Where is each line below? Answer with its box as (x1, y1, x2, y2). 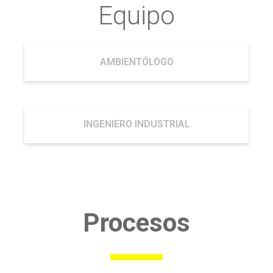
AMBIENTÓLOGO (99, 56, 174, 68)
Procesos (83, 208, 190, 238)
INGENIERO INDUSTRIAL (83, 118, 190, 130)
